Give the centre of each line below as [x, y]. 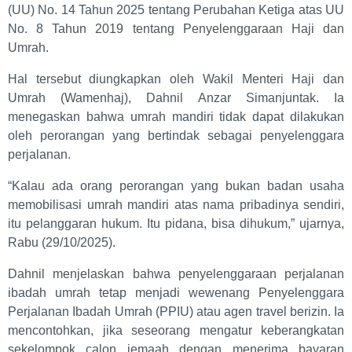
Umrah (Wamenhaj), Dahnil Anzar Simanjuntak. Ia [176, 98]
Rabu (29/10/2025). [62, 243]
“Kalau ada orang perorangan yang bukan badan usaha [176, 186]
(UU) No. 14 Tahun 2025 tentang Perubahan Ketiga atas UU [176, 10]
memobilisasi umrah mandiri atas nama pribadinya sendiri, [176, 205]
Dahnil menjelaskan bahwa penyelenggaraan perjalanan [176, 274]
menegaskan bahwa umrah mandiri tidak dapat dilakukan [176, 117]
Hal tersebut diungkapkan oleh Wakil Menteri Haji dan [176, 79]
